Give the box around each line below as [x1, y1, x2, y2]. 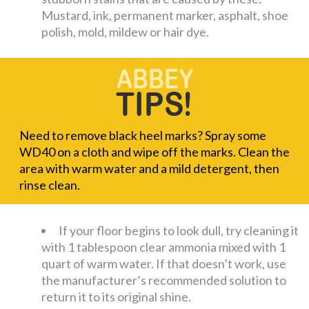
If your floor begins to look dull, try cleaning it [59, 222, 299, 238]
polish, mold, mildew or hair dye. [41, 23, 210, 39]
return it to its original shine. [41, 288, 192, 304]
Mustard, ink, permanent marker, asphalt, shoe [41, 7, 289, 23]
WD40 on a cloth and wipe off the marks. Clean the [19, 143, 290, 159]
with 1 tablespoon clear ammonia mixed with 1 [41, 239, 286, 255]
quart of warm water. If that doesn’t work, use [41, 255, 287, 271]
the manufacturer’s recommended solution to [41, 272, 287, 288]
